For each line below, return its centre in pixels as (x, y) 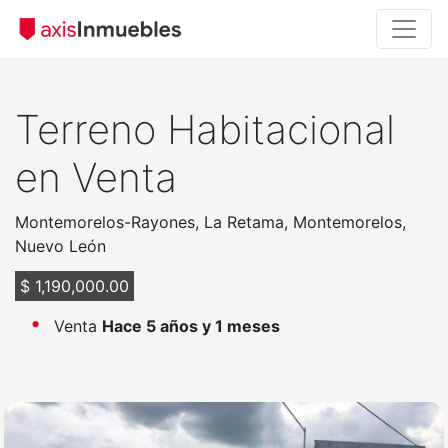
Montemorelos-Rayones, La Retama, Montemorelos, (210, 221)
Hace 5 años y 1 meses (191, 325)
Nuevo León (60, 245)
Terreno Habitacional (205, 129)
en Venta (96, 177)
